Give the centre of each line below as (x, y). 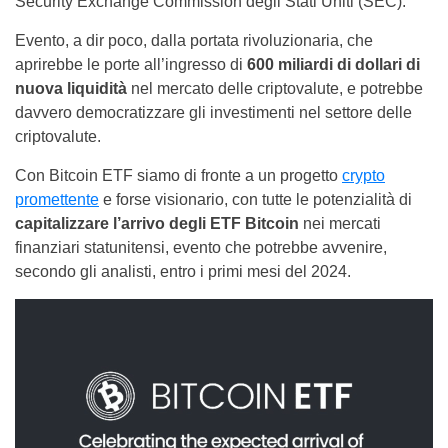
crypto (363, 176)
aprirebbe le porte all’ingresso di (131, 65)
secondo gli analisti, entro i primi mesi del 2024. (183, 272)
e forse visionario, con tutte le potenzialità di (255, 200)
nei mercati (340, 224)
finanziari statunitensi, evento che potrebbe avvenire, (201, 248)
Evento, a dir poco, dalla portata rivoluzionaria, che (194, 41)
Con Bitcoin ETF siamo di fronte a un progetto (178, 176)
